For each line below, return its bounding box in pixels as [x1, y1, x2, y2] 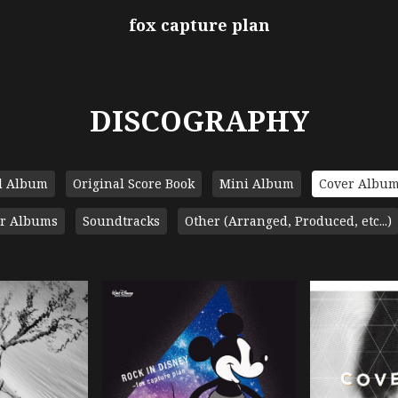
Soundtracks [82, 212, 160, 229]
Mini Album [219, 175, 294, 192]
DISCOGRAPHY [89, 101, 309, 139]
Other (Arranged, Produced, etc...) [184, 212, 392, 229]
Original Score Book [72, 175, 195, 192]
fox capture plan [128, 14, 270, 36]
